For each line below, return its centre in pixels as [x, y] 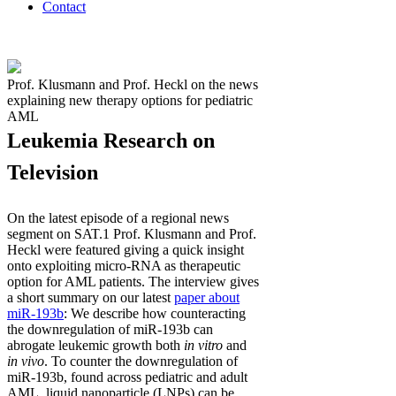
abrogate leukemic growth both [95, 345]
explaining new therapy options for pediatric [130, 100]
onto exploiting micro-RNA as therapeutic [124, 266]
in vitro [203, 345]
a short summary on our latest [91, 297]
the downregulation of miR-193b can [110, 329]
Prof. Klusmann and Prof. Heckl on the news [133, 84]
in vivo [26, 361]
